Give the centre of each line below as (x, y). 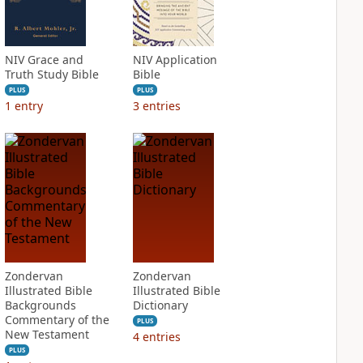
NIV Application (175, 60)
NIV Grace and (44, 60)
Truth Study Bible (51, 74)
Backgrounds (40, 305)
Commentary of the (57, 320)
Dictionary (160, 305)
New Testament (47, 334)
